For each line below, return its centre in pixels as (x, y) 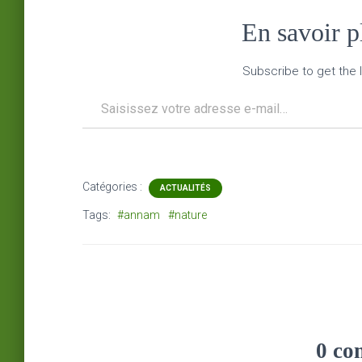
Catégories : (114, 186)
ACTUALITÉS (185, 187)
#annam (139, 215)
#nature (187, 215)
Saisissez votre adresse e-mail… (99, 88)
